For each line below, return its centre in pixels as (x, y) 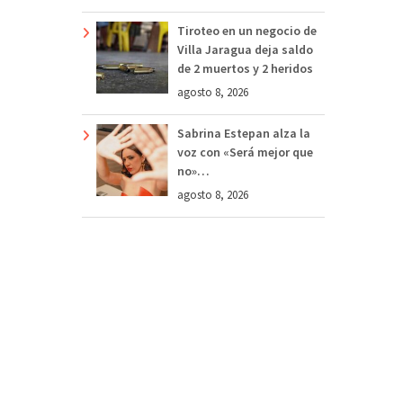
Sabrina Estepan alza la (244, 133)
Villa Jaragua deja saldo (245, 49)
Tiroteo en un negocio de (247, 30)
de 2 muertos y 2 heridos (245, 68)
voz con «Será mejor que (245, 152)
